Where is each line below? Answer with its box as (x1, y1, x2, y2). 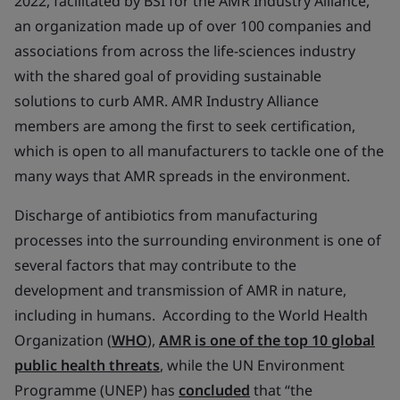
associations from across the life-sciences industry (14, 41, 355, 61)
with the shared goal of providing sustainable (14, 66, 321, 86)
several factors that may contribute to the (14, 255, 296, 275)
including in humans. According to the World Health (14, 305, 368, 325)
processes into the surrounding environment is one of (14, 230, 381, 250)
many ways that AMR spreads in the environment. (14, 166, 350, 186)
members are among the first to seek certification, (14, 116, 355, 136)
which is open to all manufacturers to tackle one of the (14, 141, 384, 161)
